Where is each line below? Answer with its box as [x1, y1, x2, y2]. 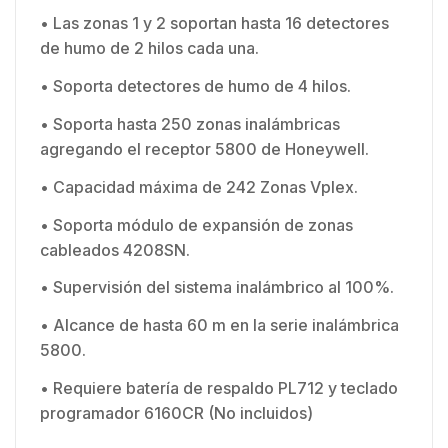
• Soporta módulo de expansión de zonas [40, 214, 353, 235]
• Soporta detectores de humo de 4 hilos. [40, 76, 351, 97]
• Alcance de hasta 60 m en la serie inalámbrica [40, 315, 399, 336]
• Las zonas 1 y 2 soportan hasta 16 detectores [40, 13, 389, 34]
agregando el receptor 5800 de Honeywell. [40, 138, 369, 159]
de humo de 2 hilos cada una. [40, 38, 259, 59]
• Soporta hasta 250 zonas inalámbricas [40, 113, 340, 134]
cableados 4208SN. [40, 239, 190, 260]
